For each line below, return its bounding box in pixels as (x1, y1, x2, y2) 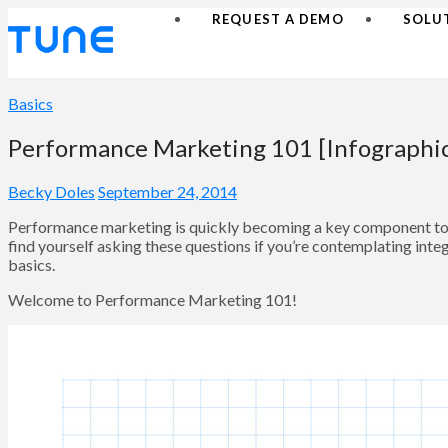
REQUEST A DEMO (212, 11, 344, 27)
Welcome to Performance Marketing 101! (8, 289, 297, 309)
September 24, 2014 (98, 181, 237, 201)
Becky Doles (8, 181, 95, 201)
